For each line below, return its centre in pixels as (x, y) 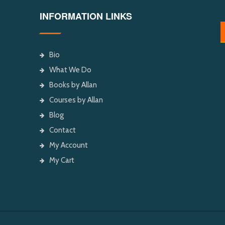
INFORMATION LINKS (86, 16)
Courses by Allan (76, 100)
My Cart (62, 160)
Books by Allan (73, 85)
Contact (63, 130)
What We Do (70, 70)
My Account (69, 145)
